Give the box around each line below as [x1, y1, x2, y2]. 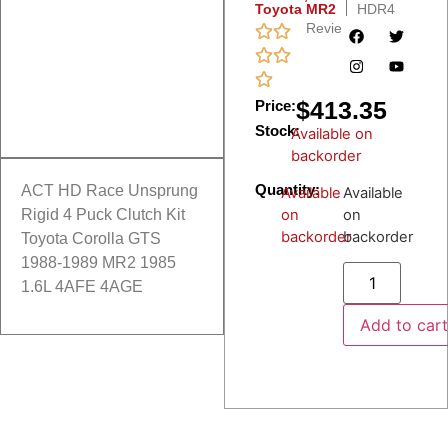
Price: [255, 97, 296, 115]
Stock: [255, 122, 300, 140]
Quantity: [255, 180, 320, 198]
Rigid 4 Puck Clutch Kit [21, 206, 185, 224]
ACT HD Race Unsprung [21, 182, 198, 200]
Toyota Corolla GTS [21, 230, 161, 248]
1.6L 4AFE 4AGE [21, 278, 143, 296]
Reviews [305, 20, 359, 37]
